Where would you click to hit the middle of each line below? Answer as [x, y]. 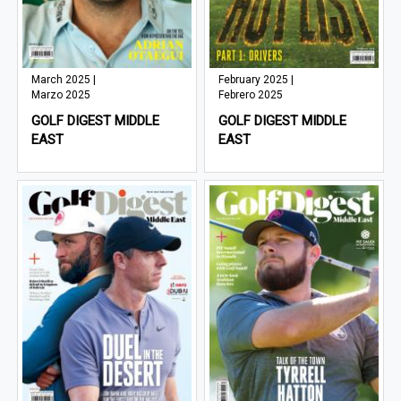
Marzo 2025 [61, 94]
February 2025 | [256, 79]
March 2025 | [64, 79]
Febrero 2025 [251, 94]
